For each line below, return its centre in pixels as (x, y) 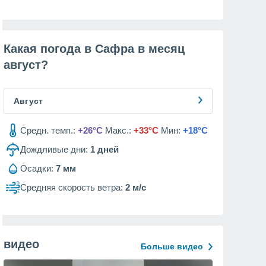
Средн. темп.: (48, 130)
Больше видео (172, 246)
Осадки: (37, 168)
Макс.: (118, 130)
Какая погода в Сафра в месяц (94, 49)
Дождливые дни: (54, 149)
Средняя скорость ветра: (72, 187)
